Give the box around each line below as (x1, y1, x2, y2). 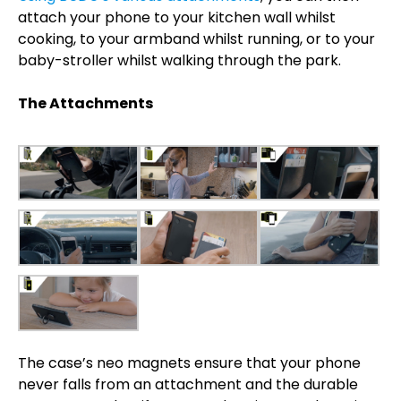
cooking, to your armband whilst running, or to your (18, 28, 375, 49)
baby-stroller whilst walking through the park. (18, 49, 341, 71)
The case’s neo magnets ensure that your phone (18, 352, 361, 373)
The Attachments (18, 92, 153, 114)
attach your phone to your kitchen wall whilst (18, 6, 336, 28)
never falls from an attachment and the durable (18, 373, 358, 395)
